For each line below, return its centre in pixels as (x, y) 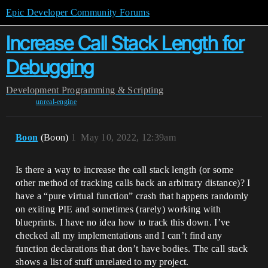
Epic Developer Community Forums (78, 12)
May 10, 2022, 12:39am (128, 137)
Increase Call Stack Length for (125, 43)
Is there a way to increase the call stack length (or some (125, 170)
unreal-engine (56, 102)
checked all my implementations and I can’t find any (119, 235)
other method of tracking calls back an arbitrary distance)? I (133, 183)
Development (33, 90)
